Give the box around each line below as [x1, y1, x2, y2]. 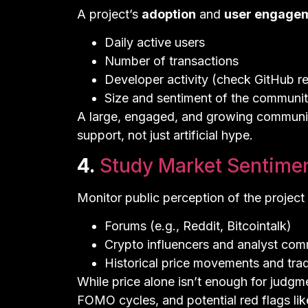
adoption [142, 6, 196, 21]
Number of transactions [104, 54, 239, 69]
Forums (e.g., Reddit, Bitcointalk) [104, 219, 291, 234]
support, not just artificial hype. [77, 128, 253, 143]
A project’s [77, 6, 142, 21]
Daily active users [104, 35, 205, 50]
